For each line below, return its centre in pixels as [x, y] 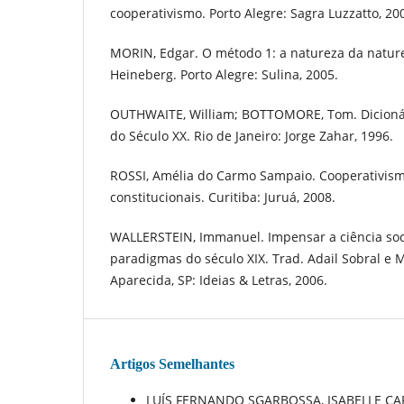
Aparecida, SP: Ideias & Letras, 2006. [219, 280]
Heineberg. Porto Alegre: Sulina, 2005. [224, 75]
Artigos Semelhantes [172, 364]
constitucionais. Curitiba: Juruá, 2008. [223, 197]
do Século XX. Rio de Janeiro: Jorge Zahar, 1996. [252, 136]
